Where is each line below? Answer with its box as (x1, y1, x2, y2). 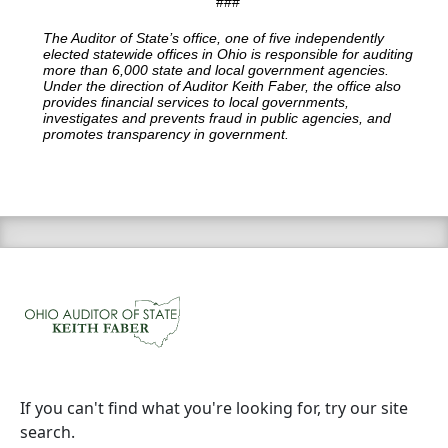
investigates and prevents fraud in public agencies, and (43, 110, 391, 127)
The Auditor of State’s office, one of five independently (43, 30, 384, 47)
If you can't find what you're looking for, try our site (20, 396, 408, 419)
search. (20, 420, 75, 443)
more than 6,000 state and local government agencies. (43, 62, 389, 79)
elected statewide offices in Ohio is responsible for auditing (43, 46, 413, 63)
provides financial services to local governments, (43, 94, 349, 111)
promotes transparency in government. (43, 126, 289, 143)
